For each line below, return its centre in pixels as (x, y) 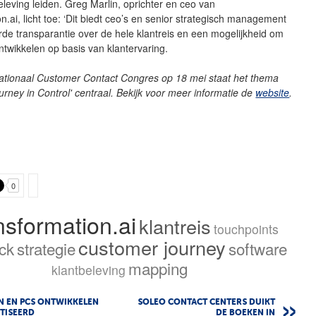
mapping (158, 268)
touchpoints (246, 229)
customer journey (152, 247)
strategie (46, 248)
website (273, 92)
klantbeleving (88, 269)
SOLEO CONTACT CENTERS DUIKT (206, 302)
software (257, 248)
